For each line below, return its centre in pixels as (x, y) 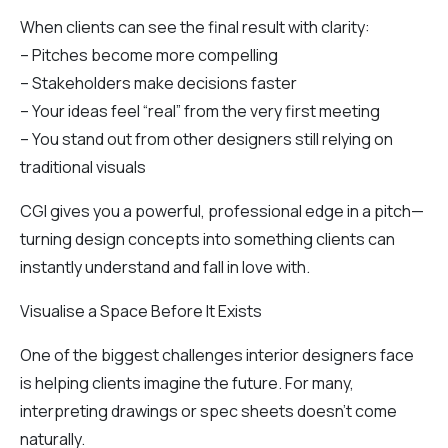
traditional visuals (83, 166)
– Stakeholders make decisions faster (158, 82)
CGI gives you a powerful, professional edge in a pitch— (222, 210)
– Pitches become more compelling (149, 54)
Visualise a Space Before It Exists (141, 310)
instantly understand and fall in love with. (165, 266)
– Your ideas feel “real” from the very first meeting (200, 110)
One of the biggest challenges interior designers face (217, 354)
